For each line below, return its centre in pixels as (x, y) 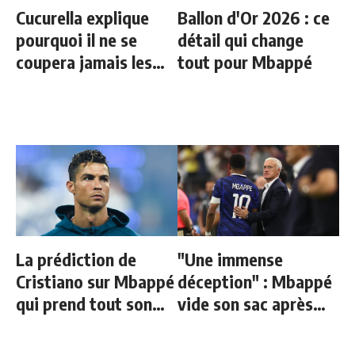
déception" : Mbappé (255, 281)
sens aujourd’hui (76, 325)
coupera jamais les (84, 61)
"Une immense (230, 259)
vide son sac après (245, 303)
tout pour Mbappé (245, 61)
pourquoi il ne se (76, 39)
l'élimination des (238, 325)
